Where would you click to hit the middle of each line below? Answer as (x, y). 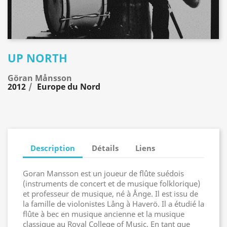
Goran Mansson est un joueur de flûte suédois (103, 173)
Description (53, 148)
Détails (105, 148)
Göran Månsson (40, 78)
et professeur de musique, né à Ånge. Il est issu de (110, 194)
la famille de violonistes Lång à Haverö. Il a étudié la (113, 204)
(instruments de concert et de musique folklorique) (111, 183)
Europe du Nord (69, 87)
